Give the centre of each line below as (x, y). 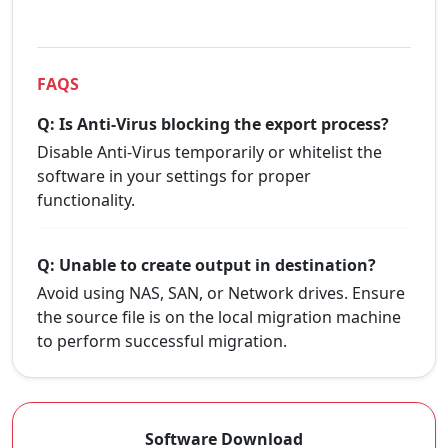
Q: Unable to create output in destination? (206, 265)
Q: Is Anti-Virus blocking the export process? (213, 124)
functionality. (86, 200)
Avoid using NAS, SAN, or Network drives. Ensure (221, 293)
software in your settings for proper (174, 176)
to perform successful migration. (162, 341)
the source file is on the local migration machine (219, 317)
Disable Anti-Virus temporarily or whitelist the (209, 152)
